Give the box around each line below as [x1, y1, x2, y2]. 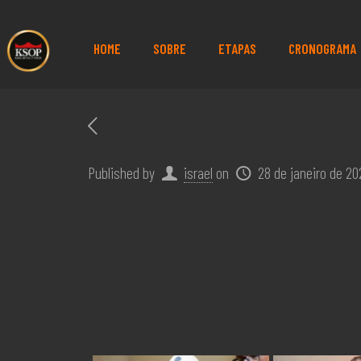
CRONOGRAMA [288, 40, 356, 56]
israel [184, 163, 213, 182]
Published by [88, 163, 155, 182]
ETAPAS [218, 40, 256, 56]
